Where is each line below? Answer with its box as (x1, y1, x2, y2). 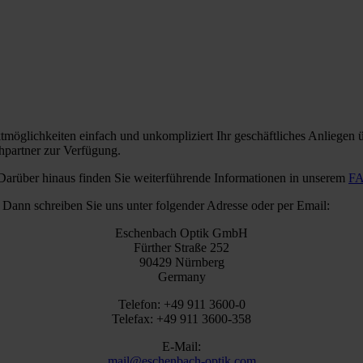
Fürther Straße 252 (134, 241, 229, 255)
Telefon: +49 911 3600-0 (117, 297, 246, 312)
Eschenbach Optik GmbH (115, 226, 248, 241)
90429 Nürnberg (139, 255, 224, 270)
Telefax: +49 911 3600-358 (112, 312, 251, 327)
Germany (157, 270, 206, 284)
